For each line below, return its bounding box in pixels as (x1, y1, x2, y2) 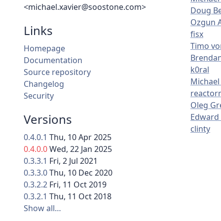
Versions (24, 111, 72, 128)
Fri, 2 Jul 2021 (49, 155, 98, 167)
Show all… (24, 203, 61, 214)
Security (24, 90, 54, 102)
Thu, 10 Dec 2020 (49, 167, 112, 179)
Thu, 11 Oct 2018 (49, 191, 111, 202)
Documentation (24, 55, 82, 66)
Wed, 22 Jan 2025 (49, 144, 112, 155)
